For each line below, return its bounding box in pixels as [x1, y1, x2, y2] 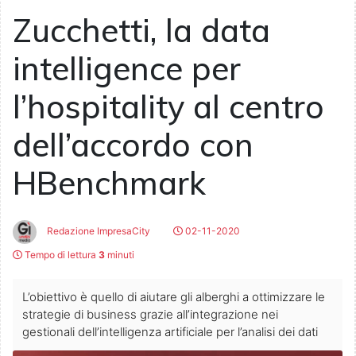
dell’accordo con [13, 125, 253, 165]
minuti [105, 249, 134, 261]
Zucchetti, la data [13, 10, 270, 51]
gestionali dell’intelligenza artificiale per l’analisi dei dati [22, 324, 318, 340]
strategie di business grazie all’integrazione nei [22, 307, 278, 323]
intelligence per [13, 48, 241, 89]
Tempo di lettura [22, 249, 99, 261]
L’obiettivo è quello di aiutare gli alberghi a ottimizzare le [22, 289, 325, 305]
